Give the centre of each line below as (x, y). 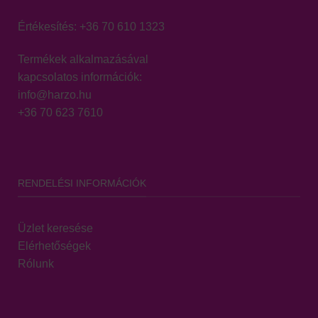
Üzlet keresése (55, 229)
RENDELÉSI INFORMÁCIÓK (82, 183)
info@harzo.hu (55, 94)
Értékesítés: (49, 27)
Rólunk (36, 264)
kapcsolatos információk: (80, 77)
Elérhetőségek (54, 246)
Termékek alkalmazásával (83, 59)
